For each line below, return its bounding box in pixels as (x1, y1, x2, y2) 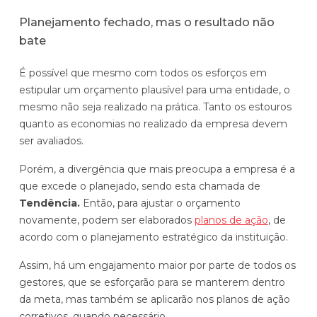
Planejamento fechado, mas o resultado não (19, 15, 275, 29)
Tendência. (19, 196, 80, 209)
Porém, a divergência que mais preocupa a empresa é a (19, 162, 295, 175)
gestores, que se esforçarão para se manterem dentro (19, 275, 285, 289)
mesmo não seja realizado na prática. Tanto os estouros (19, 100, 292, 113)
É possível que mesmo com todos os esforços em (19, 66, 267, 79)
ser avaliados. (19, 134, 83, 147)
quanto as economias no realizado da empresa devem (19, 117, 287, 130)
